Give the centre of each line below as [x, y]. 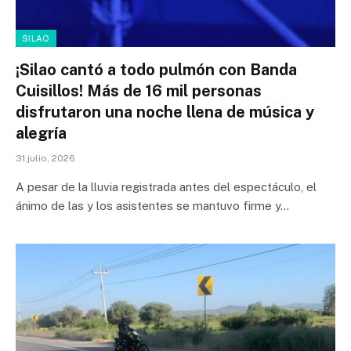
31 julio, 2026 [45, 158]
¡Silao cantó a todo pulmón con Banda [156, 69]
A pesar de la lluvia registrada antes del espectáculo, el [166, 186]
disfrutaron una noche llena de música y [165, 112]
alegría [41, 133]
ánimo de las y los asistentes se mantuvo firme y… [152, 205]
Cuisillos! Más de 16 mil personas [139, 90]
